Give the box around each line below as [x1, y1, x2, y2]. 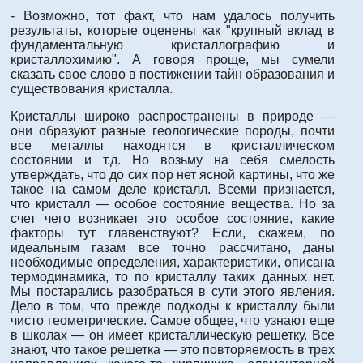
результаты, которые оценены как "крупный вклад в [11, 23, 335, 38]
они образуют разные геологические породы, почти [11, 124, 335, 139]
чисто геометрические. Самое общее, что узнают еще [11, 314, 335, 328]
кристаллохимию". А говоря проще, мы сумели [11, 53, 335, 67]
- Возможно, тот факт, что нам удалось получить [11, 9, 335, 23]
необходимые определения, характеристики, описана [11, 255, 335, 270]
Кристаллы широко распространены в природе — [11, 109, 335, 124]
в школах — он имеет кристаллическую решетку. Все [11, 328, 335, 343]
